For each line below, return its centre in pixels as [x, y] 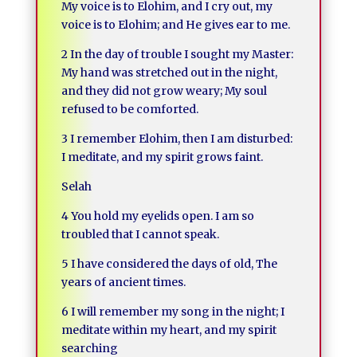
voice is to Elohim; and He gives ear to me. [175, 25]
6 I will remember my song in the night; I [173, 312]
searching [89, 348]
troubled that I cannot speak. [140, 234]
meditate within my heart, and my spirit [169, 330]
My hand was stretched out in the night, [169, 73]
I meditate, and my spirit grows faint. [162, 157]
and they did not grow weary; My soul [164, 91]
